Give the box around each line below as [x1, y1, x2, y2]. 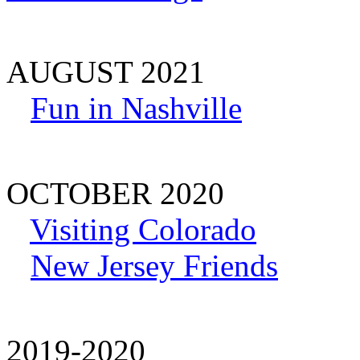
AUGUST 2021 [6, 54, 205, 89]
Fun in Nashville [31, 90, 242, 125]
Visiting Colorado [30, 211, 256, 247]
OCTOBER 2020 [6, 175, 224, 211]
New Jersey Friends [31, 247, 278, 283]
